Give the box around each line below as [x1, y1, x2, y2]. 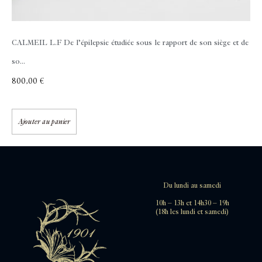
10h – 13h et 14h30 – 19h [155, 199, 229, 207]
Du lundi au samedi [163, 182, 221, 190]
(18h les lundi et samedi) [156, 208, 229, 216]
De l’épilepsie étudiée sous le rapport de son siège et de [61, 39, 249, 47]
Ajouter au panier [18, 118, 70, 126]
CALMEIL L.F [12, 39, 61, 47]
